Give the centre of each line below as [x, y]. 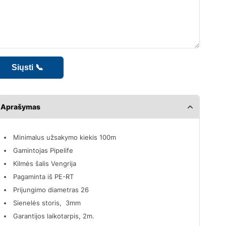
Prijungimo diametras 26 [51, 189]
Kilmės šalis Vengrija [45, 163]
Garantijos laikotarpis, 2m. [54, 216]
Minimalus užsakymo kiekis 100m [65, 137]
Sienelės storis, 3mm [47, 203]
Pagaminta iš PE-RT [44, 176]
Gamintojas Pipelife [43, 150]
